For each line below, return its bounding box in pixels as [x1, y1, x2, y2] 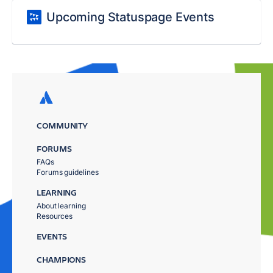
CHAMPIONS [37, 253, 87, 265]
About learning [37, 201, 86, 210]
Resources [37, 211, 73, 221]
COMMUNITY [37, 119, 88, 131]
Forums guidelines [37, 168, 99, 177]
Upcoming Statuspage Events [46, 10, 214, 24]
